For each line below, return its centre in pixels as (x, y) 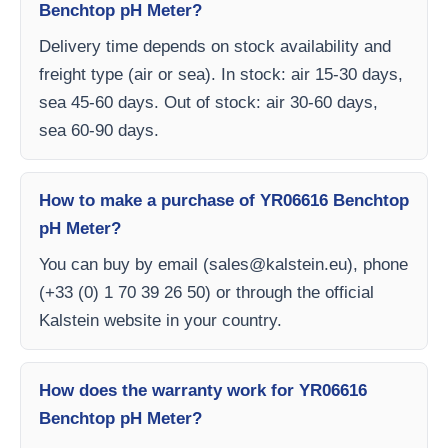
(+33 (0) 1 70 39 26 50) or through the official (206, 293)
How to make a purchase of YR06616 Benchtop (224, 201)
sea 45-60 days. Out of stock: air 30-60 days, (208, 103)
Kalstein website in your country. (160, 321)
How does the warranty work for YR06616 (203, 391)
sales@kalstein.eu (278, 265)
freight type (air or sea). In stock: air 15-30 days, (221, 75)
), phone (377, 265)
